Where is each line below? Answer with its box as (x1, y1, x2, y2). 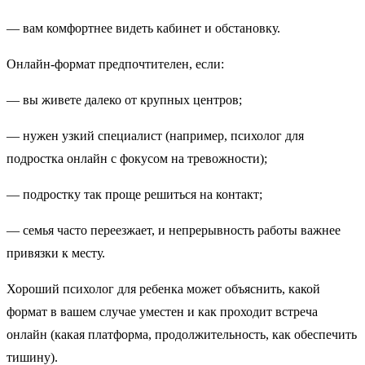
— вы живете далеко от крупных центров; (7, 93, 248, 108)
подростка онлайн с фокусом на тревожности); (7, 152, 274, 166)
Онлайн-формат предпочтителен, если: (7, 57, 231, 72)
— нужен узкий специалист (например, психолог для (7, 129, 304, 143)
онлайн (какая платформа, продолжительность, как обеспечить (7, 328, 357, 342)
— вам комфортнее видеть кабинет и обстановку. (7, 21, 280, 36)
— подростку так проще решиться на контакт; (7, 187, 269, 202)
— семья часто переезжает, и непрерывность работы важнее (7, 223, 341, 238)
